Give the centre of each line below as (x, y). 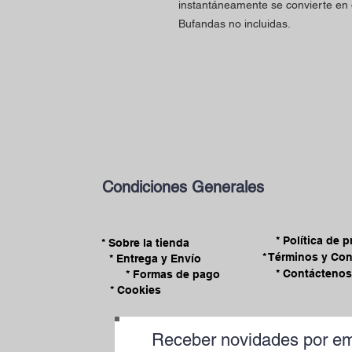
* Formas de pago (172, 274)
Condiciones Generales (183, 187)
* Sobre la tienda (145, 243)
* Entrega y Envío (155, 258)
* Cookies (136, 290)
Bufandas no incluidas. (235, 24)
